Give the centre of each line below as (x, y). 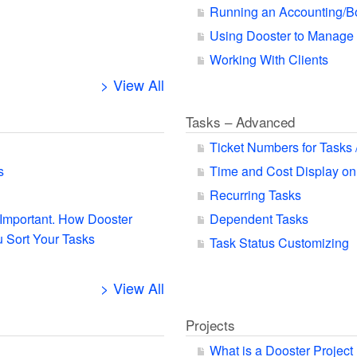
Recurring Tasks (255, 195)
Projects (210, 325)
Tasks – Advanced (240, 122)
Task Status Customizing (279, 243)
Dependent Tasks (259, 219)
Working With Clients (269, 59)
